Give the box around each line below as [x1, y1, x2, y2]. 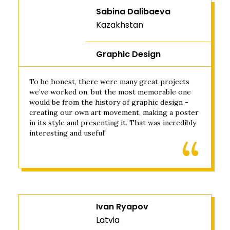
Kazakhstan [96, 19, 143, 31]
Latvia [96, 214, 120, 226]
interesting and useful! [29, 128, 106, 138]
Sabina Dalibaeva [96, 6, 170, 17]
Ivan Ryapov [96, 201, 148, 213]
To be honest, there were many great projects [29, 77, 189, 86]
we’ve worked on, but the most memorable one [29, 87, 191, 97]
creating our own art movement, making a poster [29, 108, 199, 117]
